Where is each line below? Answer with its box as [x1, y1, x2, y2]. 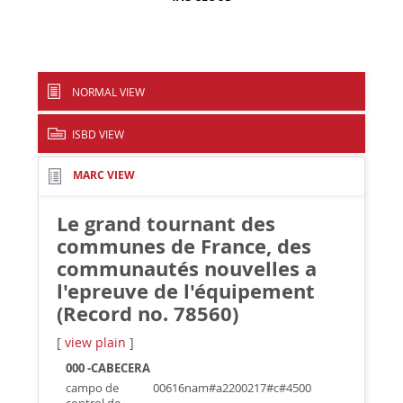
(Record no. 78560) [57, 300, 239, 327]
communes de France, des [57, 232, 312, 260]
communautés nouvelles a [57, 255, 318, 282]
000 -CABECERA [66, 361, 151, 376]
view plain [65, 334, 127, 351]
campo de [66, 381, 120, 396]
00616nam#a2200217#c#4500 [152, 381, 311, 396]
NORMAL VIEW [72, 85, 146, 99]
